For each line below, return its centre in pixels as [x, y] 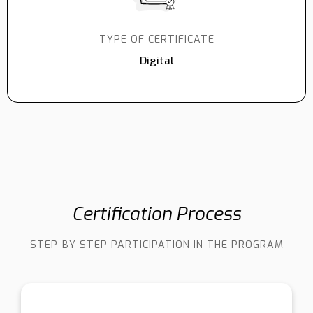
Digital [156, 61]
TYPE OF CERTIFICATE [156, 39]
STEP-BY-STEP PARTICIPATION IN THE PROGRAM [156, 245]
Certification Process [156, 214]
